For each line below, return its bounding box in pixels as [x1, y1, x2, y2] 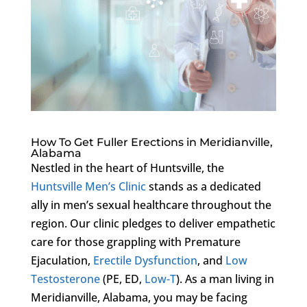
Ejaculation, [30, 252, 93, 268]
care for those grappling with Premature [30, 234, 241, 249]
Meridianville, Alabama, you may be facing [30, 289, 247, 305]
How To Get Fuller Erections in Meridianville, [30, 135, 273, 149]
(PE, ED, [99, 271, 145, 286]
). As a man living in [175, 271, 274, 286]
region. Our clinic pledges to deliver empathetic [30, 215, 275, 231]
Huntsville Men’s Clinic [30, 178, 146, 194]
